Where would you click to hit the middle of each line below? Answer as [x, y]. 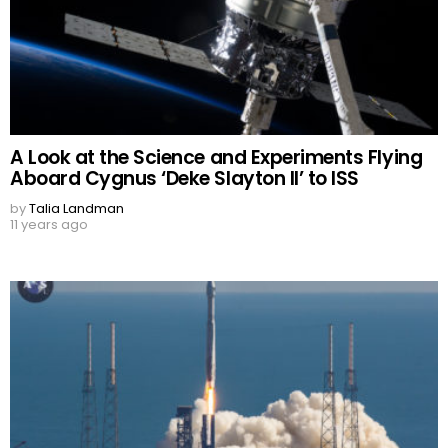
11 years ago [49, 225]
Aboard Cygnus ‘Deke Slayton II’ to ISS [184, 179]
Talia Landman [76, 209]
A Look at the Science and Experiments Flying [216, 158]
